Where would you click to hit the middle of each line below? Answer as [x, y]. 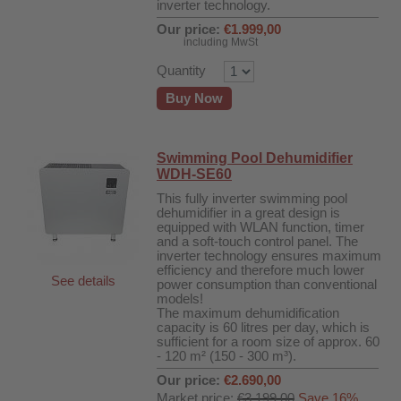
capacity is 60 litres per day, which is [263, 328]
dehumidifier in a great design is [248, 213]
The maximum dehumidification [248, 313]
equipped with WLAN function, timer [260, 227]
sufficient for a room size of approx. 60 [268, 342]
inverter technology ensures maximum [269, 256]
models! [180, 299]
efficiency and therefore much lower [260, 270]
